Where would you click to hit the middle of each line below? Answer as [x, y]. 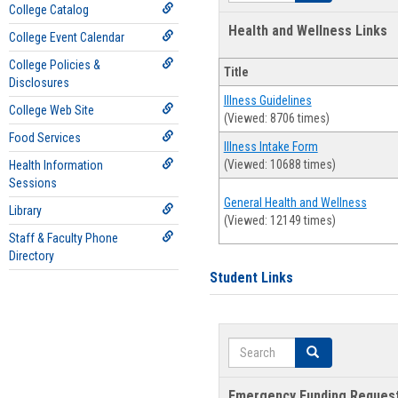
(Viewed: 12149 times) [279, 221]
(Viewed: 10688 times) [279, 165]
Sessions [33, 183]
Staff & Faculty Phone [64, 238]
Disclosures [39, 83]
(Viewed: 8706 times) [276, 119]
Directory [32, 256]
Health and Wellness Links [307, 31]
